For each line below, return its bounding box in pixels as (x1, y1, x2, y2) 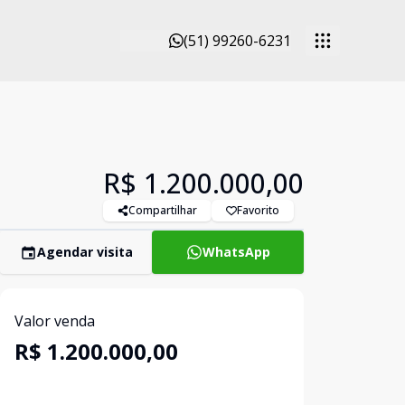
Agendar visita (36, 243, 133, 260)
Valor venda (14, 311, 95, 331)
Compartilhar (128, 202, 197, 218)
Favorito (237, 202, 279, 218)
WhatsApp (202, 243, 270, 260)
